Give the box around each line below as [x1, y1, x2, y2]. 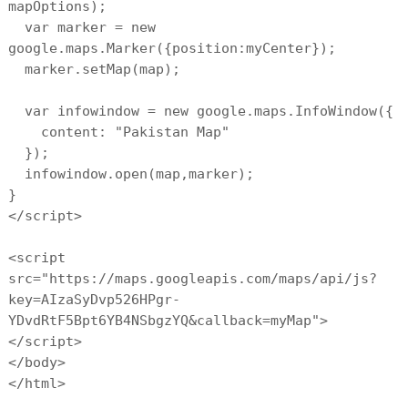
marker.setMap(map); [7, 61, 180, 77]
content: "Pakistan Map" [7, 124, 229, 140]
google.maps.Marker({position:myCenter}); [7, 40, 336, 56]
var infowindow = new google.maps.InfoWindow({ [7, 103, 393, 119]
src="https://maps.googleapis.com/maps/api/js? [7, 270, 377, 287]
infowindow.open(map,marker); [7, 166, 254, 182]
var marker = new [7, 19, 156, 36]
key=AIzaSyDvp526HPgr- [7, 291, 180, 308]
